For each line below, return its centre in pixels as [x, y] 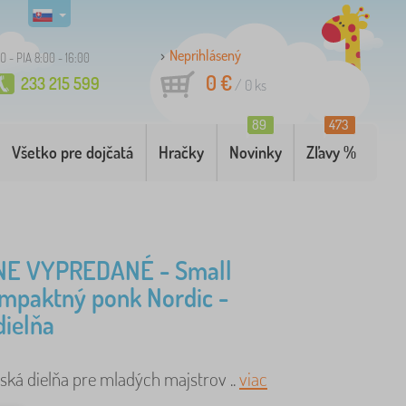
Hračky [181, 152]
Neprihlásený [205, 55]
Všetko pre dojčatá [73, 152]
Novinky [255, 152]
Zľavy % [332, 152]
